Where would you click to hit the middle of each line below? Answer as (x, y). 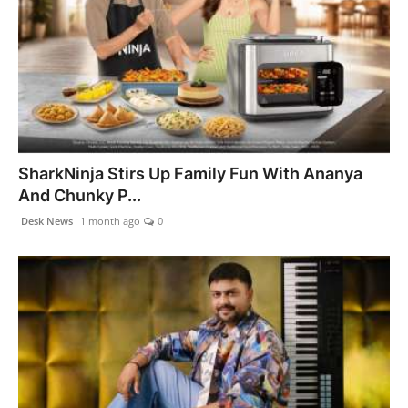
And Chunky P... (80, 195)
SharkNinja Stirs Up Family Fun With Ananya (190, 173)
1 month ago (109, 220)
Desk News (46, 220)
